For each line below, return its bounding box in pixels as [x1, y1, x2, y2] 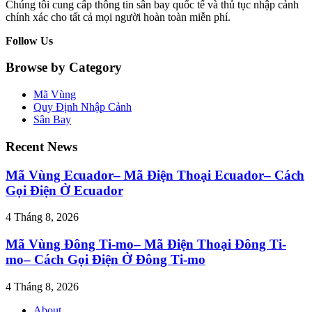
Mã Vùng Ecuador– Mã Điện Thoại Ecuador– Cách [6, 167, 304, 182]
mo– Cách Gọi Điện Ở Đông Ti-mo [6, 252, 205, 267]
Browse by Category [6, 60, 122, 75]
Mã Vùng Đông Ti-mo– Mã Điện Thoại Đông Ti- [6, 237, 286, 252]
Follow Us [6, 34, 53, 47]
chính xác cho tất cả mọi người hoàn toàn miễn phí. [6, 10, 231, 23]
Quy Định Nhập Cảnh [33, 101, 132, 114]
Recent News [6, 139, 77, 154]
